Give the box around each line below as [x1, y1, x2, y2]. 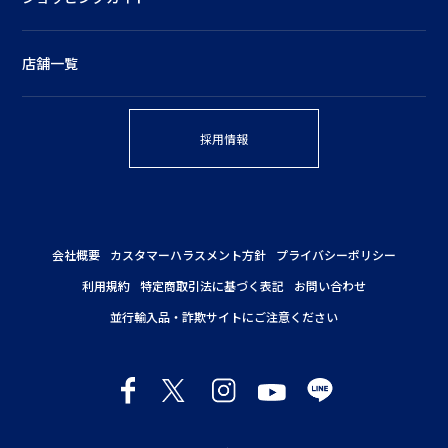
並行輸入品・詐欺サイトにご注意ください [110, 307, 338, 325]
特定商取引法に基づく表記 [140, 276, 284, 294]
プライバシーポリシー [276, 245, 396, 263]
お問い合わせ [294, 276, 366, 294]
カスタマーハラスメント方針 [110, 245, 266, 263]
